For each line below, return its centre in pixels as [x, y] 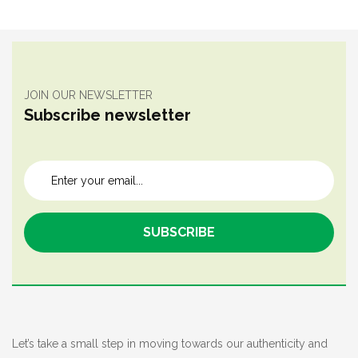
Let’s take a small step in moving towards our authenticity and [170, 344]
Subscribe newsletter [107, 115]
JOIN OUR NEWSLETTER [88, 95]
